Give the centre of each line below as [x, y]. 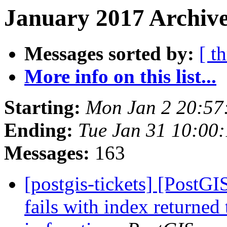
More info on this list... [120, 77]
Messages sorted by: [109, 54]
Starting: [42, 107]
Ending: [39, 130]
